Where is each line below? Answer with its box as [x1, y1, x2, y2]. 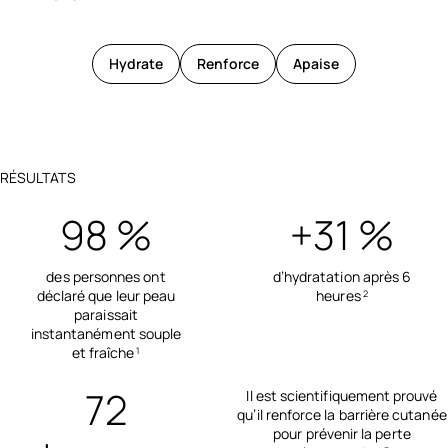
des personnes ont [46, 267, 166, 287]
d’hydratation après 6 [272, 267, 412, 287]
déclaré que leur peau [36, 286, 176, 306]
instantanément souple [30, 324, 182, 344]
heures [316, 286, 361, 306]
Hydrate [108, 54, 164, 74]
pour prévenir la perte [273, 424, 411, 444]
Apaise [292, 54, 340, 74]
